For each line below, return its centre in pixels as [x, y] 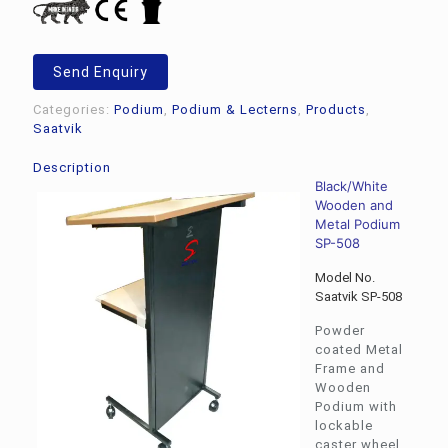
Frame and [349, 368]
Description [72, 167]
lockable [343, 425]
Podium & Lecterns [235, 109]
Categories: [73, 109]
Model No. [344, 277]
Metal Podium [357, 223]
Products [336, 109]
